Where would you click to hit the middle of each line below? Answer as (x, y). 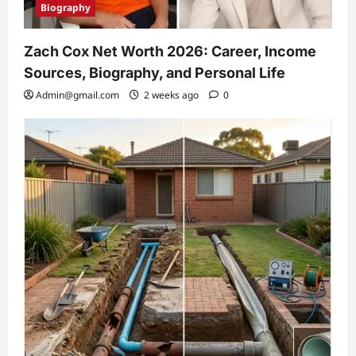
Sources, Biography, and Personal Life (155, 72)
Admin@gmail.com (77, 95)
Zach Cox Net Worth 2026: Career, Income (170, 51)
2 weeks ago (171, 95)
